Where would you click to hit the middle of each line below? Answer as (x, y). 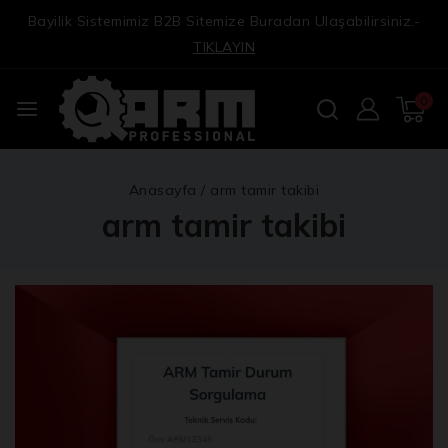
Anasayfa (162, 190)
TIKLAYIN (224, 47)
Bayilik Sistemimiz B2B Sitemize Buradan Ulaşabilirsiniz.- (224, 21)
